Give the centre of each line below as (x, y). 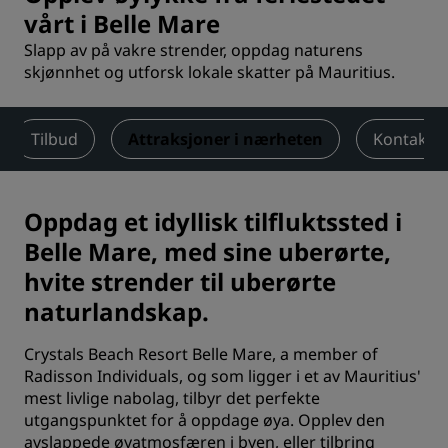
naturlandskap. (116, 311)
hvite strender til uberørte (180, 281)
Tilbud (54, 139)
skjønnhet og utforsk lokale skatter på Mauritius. (209, 72)
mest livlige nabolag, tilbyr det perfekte (172, 398)
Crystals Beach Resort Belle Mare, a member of (201, 354)
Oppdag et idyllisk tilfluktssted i (213, 221)
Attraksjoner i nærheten (225, 139)
